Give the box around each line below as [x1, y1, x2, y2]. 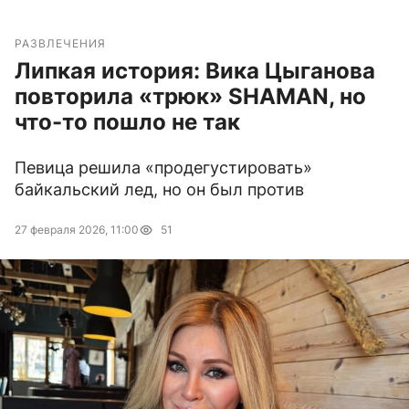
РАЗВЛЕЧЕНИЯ [15, 37, 106, 51]
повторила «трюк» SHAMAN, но [15, 83, 366, 110]
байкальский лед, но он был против [15, 180, 304, 200]
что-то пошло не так [15, 109, 240, 136]
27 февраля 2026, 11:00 [15, 223, 139, 237]
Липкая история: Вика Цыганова [15, 58, 375, 85]
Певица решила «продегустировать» [15, 158, 312, 178]
